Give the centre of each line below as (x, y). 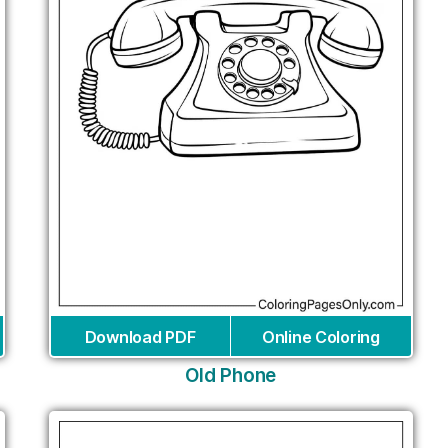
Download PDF (140, 337)
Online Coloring (320, 337)
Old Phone (231, 376)
